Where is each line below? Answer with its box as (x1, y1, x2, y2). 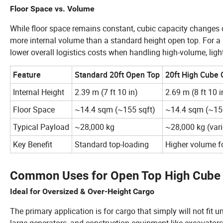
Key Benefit (13, 138, 52, 150)
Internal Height (13, 86, 64, 98)
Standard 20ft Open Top (75, 69, 160, 80)
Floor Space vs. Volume (10, 3, 95, 13)
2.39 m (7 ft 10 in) (75, 86, 138, 98)
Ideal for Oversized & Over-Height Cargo (10, 186, 154, 196)
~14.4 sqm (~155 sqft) (75, 104, 155, 115)
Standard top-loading (75, 138, 149, 150)
